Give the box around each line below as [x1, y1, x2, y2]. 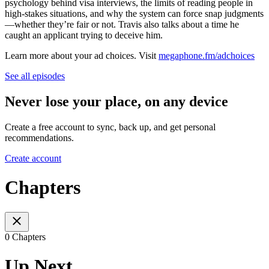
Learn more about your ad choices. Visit [5, 50, 159, 61]
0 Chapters [5, 231, 46, 242]
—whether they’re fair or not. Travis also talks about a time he [5, 19, 239, 30]
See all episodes [5, 71, 65, 82]
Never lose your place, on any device [5, 94, 228, 110]
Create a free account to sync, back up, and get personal [5, 121, 216, 132]
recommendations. [5, 132, 74, 143]
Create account [5, 153, 61, 163]
